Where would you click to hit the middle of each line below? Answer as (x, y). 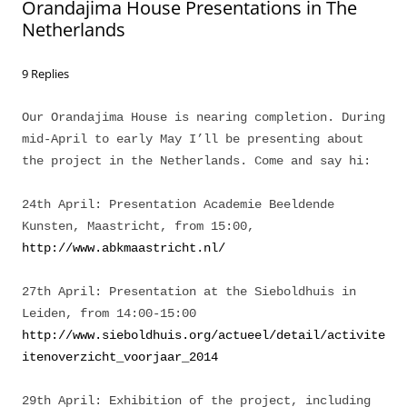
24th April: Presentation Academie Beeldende (178, 204)
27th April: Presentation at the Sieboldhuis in (189, 292)
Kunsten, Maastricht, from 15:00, (138, 226)
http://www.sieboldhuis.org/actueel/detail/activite (203, 335)
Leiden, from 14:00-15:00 (109, 313)
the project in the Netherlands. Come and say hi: (196, 161)
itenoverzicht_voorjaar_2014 (120, 357)
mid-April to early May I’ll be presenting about (193, 139)
